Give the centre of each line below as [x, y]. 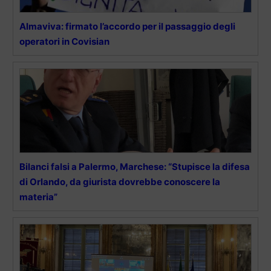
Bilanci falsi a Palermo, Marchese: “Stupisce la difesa [135, 166]
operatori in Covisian [64, 41]
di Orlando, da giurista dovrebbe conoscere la [120, 181]
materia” [38, 197]
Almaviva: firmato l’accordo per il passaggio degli [127, 26]
